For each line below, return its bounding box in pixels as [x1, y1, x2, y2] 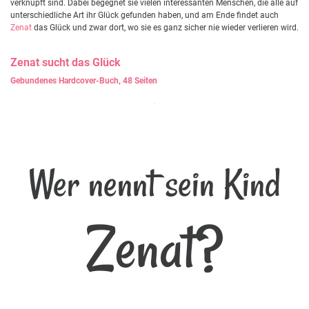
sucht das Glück [39, 55, 121, 69]
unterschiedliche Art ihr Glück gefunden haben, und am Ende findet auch [10, 10, 279, 20]
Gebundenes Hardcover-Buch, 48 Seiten [10, 75, 157, 86]
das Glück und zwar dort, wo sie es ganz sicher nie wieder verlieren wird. [32, 22, 299, 32]
